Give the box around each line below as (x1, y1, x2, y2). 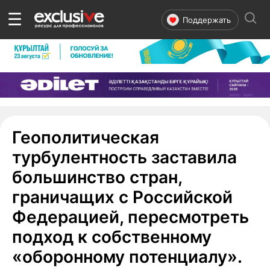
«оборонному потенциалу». (12, 246, 242, 267)
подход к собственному (12, 226, 212, 247)
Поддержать (183, 14, 231, 25)
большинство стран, (12, 166, 182, 187)
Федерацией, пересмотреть (12, 206, 249, 227)
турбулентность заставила (12, 146, 237, 168)
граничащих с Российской (12, 186, 233, 207)
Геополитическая (12, 127, 159, 148)
